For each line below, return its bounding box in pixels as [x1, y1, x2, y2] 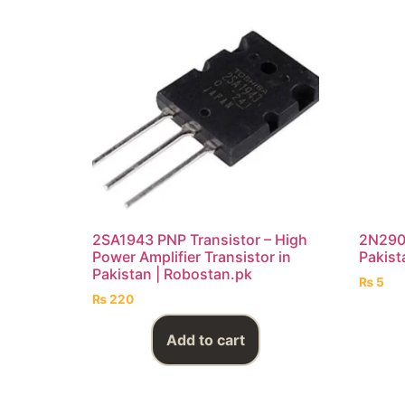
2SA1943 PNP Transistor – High [92, 230, 307, 249]
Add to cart [166, 331, 246, 350]
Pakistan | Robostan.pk [92, 264, 252, 283]
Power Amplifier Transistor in [92, 247, 291, 266]
